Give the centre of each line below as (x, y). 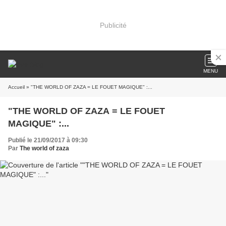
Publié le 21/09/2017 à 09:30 (48, 140)
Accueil (16, 87)
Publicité (113, 25)
